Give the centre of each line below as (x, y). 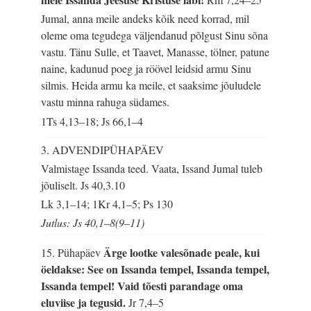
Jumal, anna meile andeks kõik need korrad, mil (145, 19)
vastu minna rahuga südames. (106, 102)
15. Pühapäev (73, 252)
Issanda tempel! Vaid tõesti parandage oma (142, 285)
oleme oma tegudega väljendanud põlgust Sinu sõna (155, 35)
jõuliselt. (61, 185)
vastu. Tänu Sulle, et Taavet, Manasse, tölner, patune (155, 52)
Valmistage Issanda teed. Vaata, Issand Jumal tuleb (152, 168)
